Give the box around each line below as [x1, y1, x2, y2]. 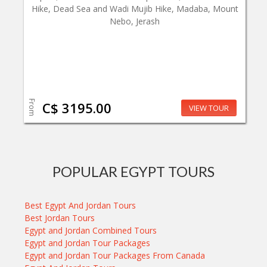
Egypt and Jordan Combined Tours [24, 225, 157, 237]
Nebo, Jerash [110, 15, 160, 27]
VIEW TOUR [189, 103, 229, 114]
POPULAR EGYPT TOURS [52, 163, 215, 181]
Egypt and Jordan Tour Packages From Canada [24, 250, 206, 262]
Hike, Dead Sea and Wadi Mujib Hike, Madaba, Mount [31, 3, 238, 15]
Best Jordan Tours [24, 212, 95, 224]
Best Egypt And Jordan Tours [24, 200, 136, 212]
